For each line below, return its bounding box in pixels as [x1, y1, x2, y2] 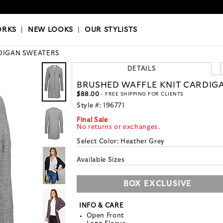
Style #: [77, 103, 103, 110]
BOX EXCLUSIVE [123, 180, 192, 188]
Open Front [86, 213, 124, 220]
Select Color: [77, 138, 121, 145]
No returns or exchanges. [77, 124, 160, 131]
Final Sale [77, 117, 108, 124]
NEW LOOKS [28, 26, 73, 34]
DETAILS [127, 66, 156, 73]
